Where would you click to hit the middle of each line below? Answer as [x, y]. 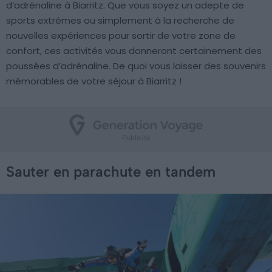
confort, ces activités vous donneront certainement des [134, 51]
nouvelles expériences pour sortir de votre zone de [121, 36]
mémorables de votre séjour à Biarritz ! [94, 81]
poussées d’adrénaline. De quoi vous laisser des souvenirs [136, 66]
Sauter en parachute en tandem [111, 172]
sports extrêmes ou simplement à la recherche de [120, 20]
